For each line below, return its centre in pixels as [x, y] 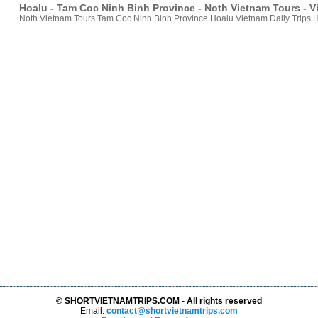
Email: [92, 311]
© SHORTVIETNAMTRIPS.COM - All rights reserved [159, 301]
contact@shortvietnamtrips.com [172, 311]
